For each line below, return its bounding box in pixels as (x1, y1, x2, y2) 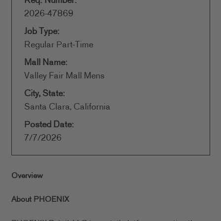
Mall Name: (24, 56, 68, 70)
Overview (11, 170, 43, 182)
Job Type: (24, 25, 60, 38)
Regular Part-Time (24, 38, 93, 52)
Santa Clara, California (24, 101, 110, 114)
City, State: (24, 87, 65, 101)
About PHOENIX (11, 194, 69, 206)
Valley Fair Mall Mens (24, 70, 105, 83)
